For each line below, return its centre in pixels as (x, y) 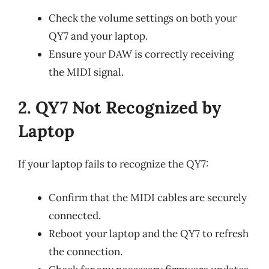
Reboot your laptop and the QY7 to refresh (149, 233)
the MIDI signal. (86, 72)
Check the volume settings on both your (143, 18)
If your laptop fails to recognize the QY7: (113, 164)
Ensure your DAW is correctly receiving (141, 54)
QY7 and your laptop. (98, 36)
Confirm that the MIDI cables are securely (148, 197)
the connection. (86, 251)
